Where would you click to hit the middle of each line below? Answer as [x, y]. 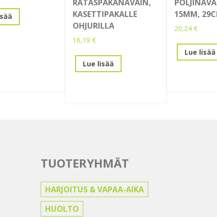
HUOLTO [62, 209]
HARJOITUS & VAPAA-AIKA [94, 190]
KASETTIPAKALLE [105, 14]
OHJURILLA [93, 26]
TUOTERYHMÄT [85, 163]
